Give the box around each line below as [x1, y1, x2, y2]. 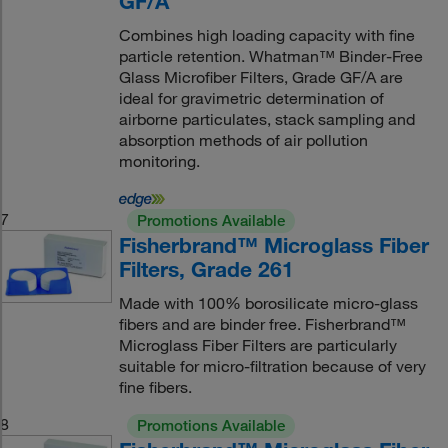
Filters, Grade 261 [118, 256, 294, 282]
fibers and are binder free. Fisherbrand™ [118, 314, 406, 334]
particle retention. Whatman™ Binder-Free [118, 46, 423, 66]
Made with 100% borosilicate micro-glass [118, 293, 418, 313]
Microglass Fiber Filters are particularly [118, 335, 397, 355]
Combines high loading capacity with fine [118, 25, 415, 45]
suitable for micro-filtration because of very [118, 356, 426, 376]
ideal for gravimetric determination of [118, 88, 384, 108]
